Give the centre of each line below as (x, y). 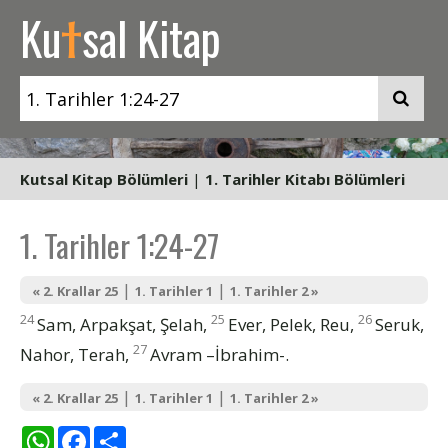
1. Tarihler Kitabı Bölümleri (305, 179)
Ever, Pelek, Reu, (293, 324)
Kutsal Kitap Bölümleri (104, 179)
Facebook (131, 434)
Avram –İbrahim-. (219, 354)
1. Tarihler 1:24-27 (119, 245)
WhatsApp (97, 434)
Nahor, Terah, (76, 354)
